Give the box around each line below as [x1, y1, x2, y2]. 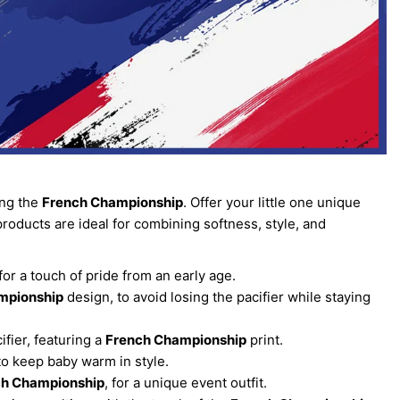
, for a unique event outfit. [104, 374, 267, 392]
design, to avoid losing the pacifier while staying [62, 288, 371, 306]
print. [246, 331, 283, 349]
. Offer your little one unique [182, 194, 361, 212]
